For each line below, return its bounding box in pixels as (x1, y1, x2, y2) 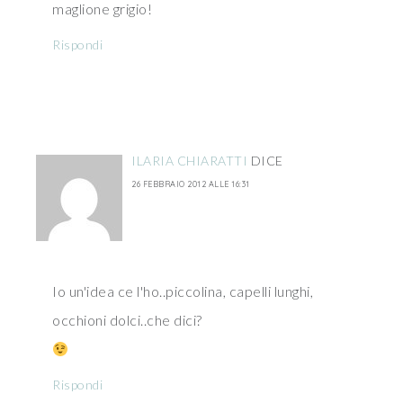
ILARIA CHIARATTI (131, 153, 247, 168)
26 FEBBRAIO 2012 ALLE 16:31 (131, 179, 250, 189)
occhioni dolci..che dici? (52, 311, 202, 328)
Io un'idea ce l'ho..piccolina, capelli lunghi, (52, 282, 313, 300)
